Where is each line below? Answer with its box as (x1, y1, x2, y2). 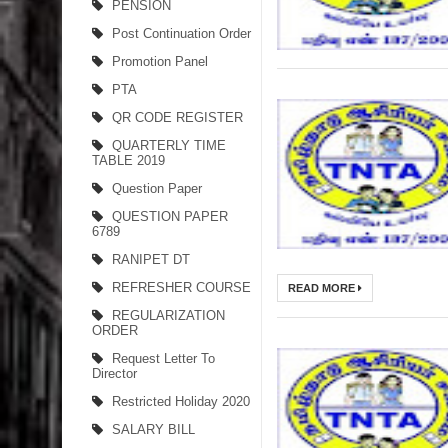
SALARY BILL (112, 422, 195, 437)
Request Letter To (112, 351, 215, 366)
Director (92, 366, 137, 381)
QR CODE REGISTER (112, 110, 243, 125)
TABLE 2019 (92, 153, 165, 168)
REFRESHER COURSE (112, 280, 251, 295)
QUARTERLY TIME (112, 138, 226, 153)
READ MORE (288, 282, 358, 294)
